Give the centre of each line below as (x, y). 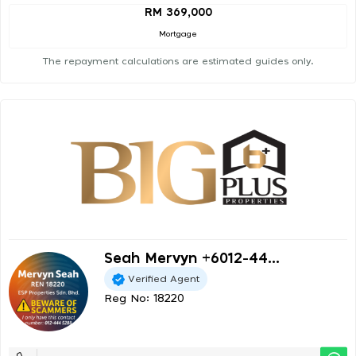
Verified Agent (164, 279)
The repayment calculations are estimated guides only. (178, 62)
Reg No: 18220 (144, 299)
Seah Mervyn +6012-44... (192, 259)
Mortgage (178, 35)
